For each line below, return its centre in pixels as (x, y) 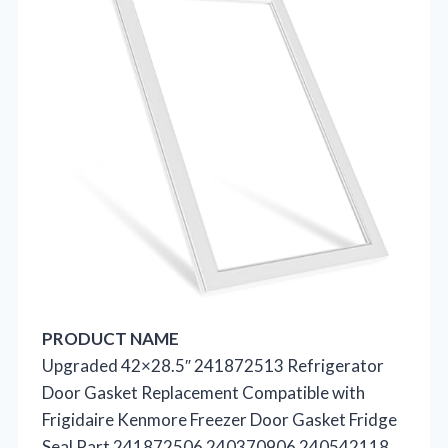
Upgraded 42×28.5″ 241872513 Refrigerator (213, 365)
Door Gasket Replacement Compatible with (203, 392)
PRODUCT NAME (110, 338)
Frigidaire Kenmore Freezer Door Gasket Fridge (219, 419)
